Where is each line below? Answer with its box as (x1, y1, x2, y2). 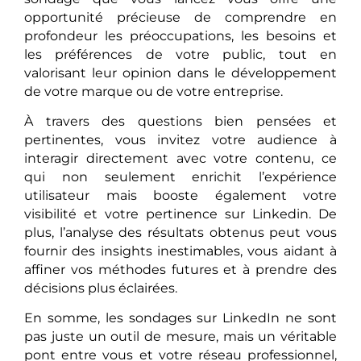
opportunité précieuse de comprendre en (24, 9, 337, 25)
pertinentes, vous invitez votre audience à (24, 132, 337, 148)
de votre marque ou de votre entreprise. (24, 83, 283, 99)
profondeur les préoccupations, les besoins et (24, 27, 337, 44)
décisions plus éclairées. (24, 280, 177, 297)
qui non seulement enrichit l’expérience (24, 169, 337, 185)
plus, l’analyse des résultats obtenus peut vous (24, 225, 337, 241)
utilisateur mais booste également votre (24, 188, 337, 204)
